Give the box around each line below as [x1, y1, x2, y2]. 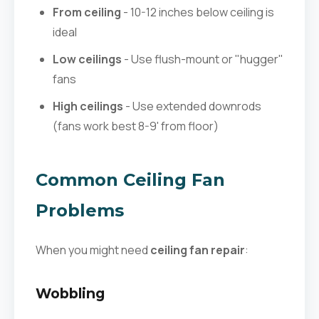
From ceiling [53, 4, 121, 20]
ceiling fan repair [150, 242, 245, 258]
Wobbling [36, 285, 105, 302]
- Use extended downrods [123, 98, 261, 114]
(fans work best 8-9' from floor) [53, 118, 219, 134]
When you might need [36, 242, 150, 258]
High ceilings [53, 98, 123, 114]
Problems [36, 200, 124, 221]
